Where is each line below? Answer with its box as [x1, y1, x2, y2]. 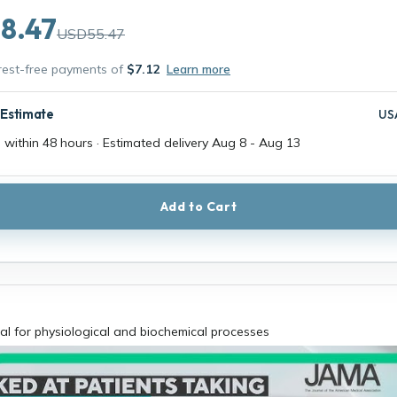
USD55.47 [57, 24, 125, 43]
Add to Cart [160, 198, 237, 214]
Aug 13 [259, 134, 300, 151]
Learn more [167, 60, 230, 77]
